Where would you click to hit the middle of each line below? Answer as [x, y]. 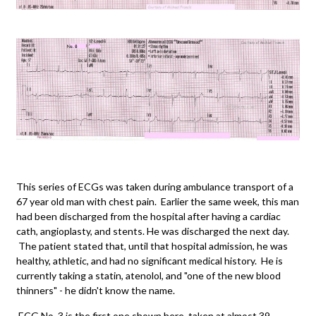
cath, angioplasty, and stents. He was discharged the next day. [153, 231]
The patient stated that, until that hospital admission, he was [152, 245]
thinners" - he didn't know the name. [96, 290]
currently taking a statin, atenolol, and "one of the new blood [148, 275]
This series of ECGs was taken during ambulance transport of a [155, 186]
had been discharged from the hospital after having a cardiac [148, 216]
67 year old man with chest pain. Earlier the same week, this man [158, 201]
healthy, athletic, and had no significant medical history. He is [150, 260]
